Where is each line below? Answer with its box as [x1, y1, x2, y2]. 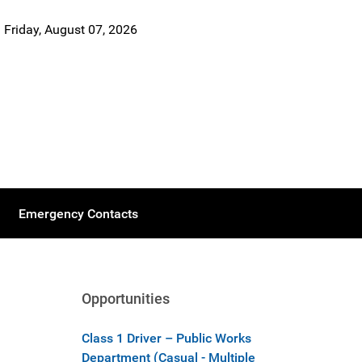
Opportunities [82, 290, 170, 308]
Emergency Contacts [19, 206, 138, 222]
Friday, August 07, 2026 [4, 22, 137, 37]
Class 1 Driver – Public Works [82, 330, 251, 347]
